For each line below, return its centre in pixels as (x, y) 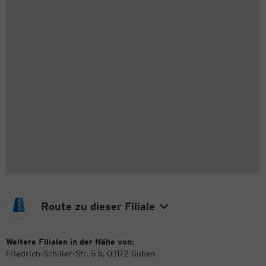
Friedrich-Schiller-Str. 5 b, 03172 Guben (81, 253)
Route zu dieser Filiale (98, 206)
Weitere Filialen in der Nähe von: (70, 241)
